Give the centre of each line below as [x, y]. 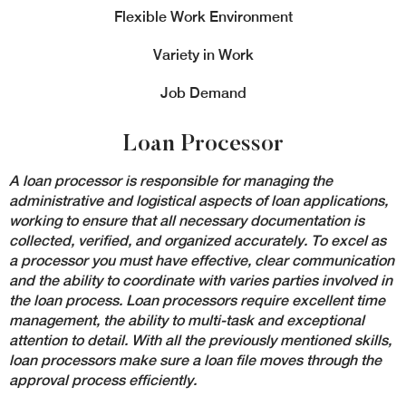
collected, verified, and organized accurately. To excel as [198, 241]
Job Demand [203, 93]
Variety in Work [203, 55]
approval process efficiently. [103, 380]
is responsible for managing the [227, 181]
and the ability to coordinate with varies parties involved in [201, 280]
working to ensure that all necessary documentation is [187, 221]
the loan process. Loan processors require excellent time [197, 300]
